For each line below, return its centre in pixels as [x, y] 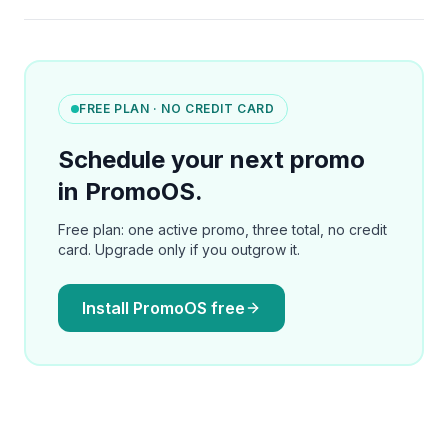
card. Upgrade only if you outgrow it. [179, 249]
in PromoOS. [130, 191]
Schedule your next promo [211, 159]
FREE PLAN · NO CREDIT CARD [177, 108]
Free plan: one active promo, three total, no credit [222, 229]
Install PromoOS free [163, 308]
